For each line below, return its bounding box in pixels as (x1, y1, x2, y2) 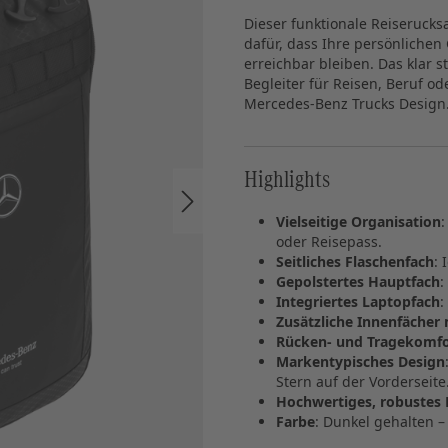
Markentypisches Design (276, 351, 445, 371)
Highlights (244, 162, 330, 195)
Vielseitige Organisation (276, 211, 441, 231)
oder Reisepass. (276, 231, 382, 251)
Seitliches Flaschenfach (276, 251, 434, 271)
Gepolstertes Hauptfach (276, 271, 440, 291)
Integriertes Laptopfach (276, 291, 440, 311)
